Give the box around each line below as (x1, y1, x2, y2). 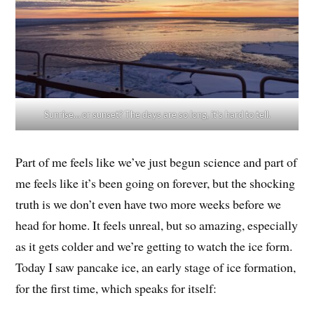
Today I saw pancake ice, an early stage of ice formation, (15, 259, 296, 276)
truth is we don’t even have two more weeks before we (15, 196, 282, 213)
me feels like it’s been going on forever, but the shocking (15, 175, 296, 192)
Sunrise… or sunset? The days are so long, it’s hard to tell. (43, 109, 271, 121)
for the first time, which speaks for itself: (15, 280, 217, 297)
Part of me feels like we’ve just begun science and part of (15, 153, 298, 171)
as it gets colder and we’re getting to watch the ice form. (15, 238, 293, 255)
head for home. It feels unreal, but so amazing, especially (15, 217, 299, 234)
